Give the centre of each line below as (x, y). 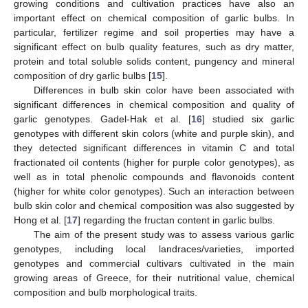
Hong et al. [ (40, 220)
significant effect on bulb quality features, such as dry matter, (154, 47)
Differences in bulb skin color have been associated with (164, 90)
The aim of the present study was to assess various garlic (164, 234)
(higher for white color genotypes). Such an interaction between (154, 191)
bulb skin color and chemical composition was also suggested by (154, 206)
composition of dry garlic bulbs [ (82, 76)
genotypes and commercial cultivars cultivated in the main (154, 263)
